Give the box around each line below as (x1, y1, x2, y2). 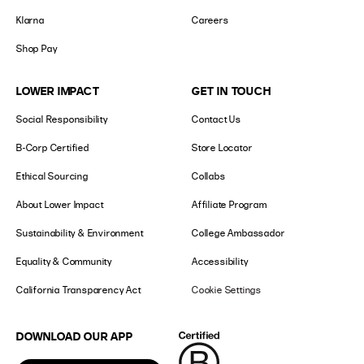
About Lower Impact (16, 197, 104, 210)
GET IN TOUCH (192, 82, 271, 98)
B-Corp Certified (16, 141, 89, 154)
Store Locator (192, 141, 253, 154)
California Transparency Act (16, 283, 141, 296)
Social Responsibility (16, 112, 108, 125)
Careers (192, 13, 229, 26)
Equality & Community (16, 254, 112, 267)
